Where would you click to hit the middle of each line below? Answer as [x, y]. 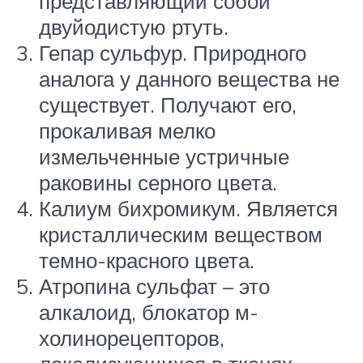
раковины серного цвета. [158, 183]
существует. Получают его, [168, 105]
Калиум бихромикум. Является [188, 209]
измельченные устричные [164, 157]
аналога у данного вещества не [189, 79]
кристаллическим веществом [181, 235]
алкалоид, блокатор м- [149, 312]
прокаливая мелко [127, 131]
